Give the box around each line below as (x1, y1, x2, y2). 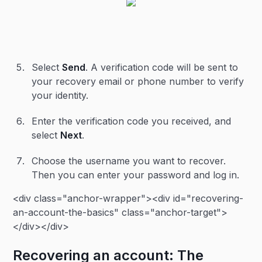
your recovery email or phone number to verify (32, 75, 244, 87)
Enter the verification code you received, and (32, 115, 232, 127)
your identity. (32, 89, 92, 101)
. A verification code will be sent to (85, 61, 239, 73)
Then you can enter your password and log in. (32, 169, 243, 181)
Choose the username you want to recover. (32, 155, 226, 167)
